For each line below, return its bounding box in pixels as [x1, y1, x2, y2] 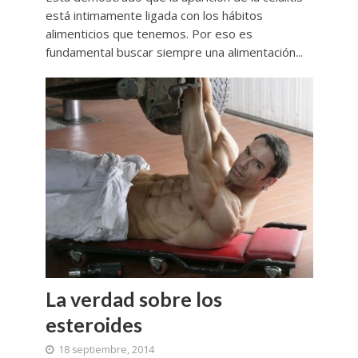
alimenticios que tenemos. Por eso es [45, 25, 253, 42]
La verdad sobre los [45, 287, 222, 312]
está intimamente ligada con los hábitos [45, 6, 263, 23]
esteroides [45, 312, 142, 337]
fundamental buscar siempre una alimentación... [45, 43, 303, 60]
